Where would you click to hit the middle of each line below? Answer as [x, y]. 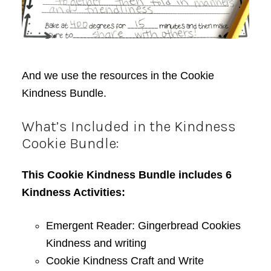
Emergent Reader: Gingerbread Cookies [143, 226]
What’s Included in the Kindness [129, 127]
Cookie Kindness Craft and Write [125, 261]
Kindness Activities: [73, 193]
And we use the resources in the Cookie [118, 76]
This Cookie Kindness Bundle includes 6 [126, 175]
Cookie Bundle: [70, 144]
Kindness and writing [96, 243]
